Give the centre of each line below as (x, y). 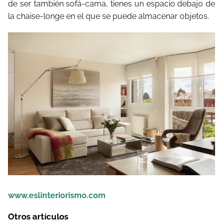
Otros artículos (38, 217)
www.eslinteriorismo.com (57, 196)
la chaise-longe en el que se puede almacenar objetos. (109, 16)
